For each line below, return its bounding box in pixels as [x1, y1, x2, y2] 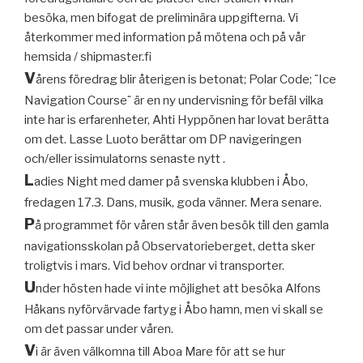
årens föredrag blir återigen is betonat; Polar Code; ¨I [36, 71, 322, 87]
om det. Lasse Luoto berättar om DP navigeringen [24, 131, 301, 147]
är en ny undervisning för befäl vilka [134, 92, 323, 108]
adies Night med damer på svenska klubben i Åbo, [34, 173, 308, 189]
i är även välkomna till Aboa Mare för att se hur [36, 344, 285, 359]
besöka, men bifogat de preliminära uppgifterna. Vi [24, 10, 298, 25]
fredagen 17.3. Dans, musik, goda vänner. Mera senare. [24, 194, 322, 210]
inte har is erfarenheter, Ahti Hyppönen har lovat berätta [24, 112, 329, 127]
